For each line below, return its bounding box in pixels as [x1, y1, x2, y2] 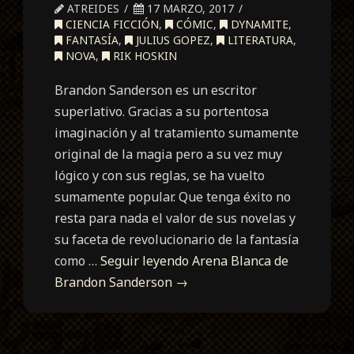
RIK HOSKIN [110, 47, 178, 63]
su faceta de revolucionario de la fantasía [55, 230, 299, 248]
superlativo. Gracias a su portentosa [55, 102, 269, 120]
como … [55, 251, 101, 269]
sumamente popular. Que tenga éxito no [55, 187, 292, 205]
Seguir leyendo [100, 251, 193, 269]
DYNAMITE [228, 16, 289, 32]
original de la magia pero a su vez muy [55, 145, 283, 163]
